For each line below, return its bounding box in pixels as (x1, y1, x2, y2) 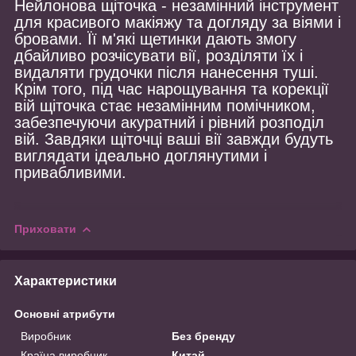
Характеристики (14, 273, 117, 288)
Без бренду (172, 329, 236, 342)
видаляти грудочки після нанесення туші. (14, 63, 319, 81)
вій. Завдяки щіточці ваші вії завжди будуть (14, 130, 333, 148)
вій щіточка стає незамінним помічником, (14, 96, 315, 114)
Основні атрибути (14, 307, 115, 320)
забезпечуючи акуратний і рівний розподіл (14, 113, 324, 131)
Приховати (14, 222, 76, 235)
